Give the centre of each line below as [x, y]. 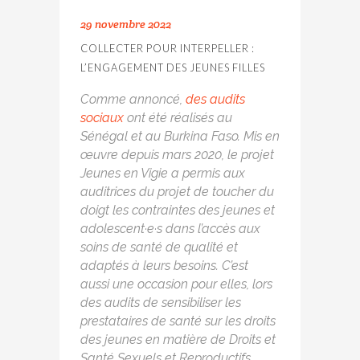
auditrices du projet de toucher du [177, 192]
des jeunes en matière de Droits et [178, 340]
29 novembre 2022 [126, 25]
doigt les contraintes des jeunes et [178, 211]
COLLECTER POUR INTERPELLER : [168, 49]
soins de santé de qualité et [159, 247]
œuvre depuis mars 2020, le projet [177, 155]
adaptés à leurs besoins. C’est [164, 266]
